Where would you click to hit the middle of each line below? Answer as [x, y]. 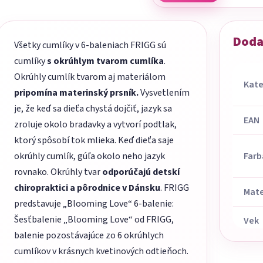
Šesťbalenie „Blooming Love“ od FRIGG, [94, 220]
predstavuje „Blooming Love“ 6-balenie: [94, 204]
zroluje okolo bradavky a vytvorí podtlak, [95, 125]
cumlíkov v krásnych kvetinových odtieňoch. [101, 252]
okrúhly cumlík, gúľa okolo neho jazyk [90, 156]
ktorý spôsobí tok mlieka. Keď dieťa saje [94, 141]
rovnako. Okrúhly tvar [58, 172]
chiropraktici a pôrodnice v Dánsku [87, 188]
